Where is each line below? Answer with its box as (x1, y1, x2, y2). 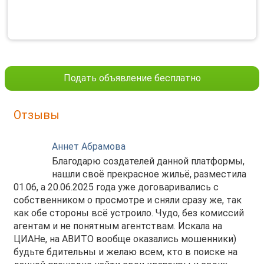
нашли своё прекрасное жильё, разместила (52, 169, 246, 180)
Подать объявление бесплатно (63, 72, 201, 84)
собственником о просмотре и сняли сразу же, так (14, 194, 242, 206)
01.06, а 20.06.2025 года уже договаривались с (14, 181, 219, 193)
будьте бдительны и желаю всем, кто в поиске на (14, 246, 237, 258)
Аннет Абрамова (52, 141, 126, 152)
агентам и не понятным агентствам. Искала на (14, 220, 222, 232)
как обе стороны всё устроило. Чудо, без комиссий (14, 207, 244, 219)
